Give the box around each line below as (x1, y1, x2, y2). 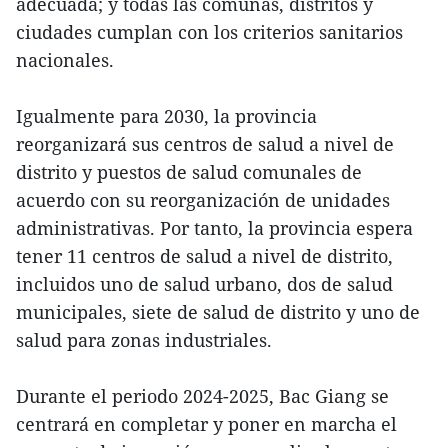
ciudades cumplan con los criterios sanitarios (16, 20, 403, 45)
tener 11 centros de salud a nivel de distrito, (16, 244, 393, 269)
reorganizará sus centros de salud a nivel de (16, 132, 394, 157)
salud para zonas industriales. (16, 328, 272, 353)
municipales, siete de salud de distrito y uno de (16, 300, 420, 325)
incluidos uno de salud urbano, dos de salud (16, 272, 393, 297)
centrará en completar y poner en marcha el (16, 412, 397, 437)
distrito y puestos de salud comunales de (16, 160, 362, 185)
